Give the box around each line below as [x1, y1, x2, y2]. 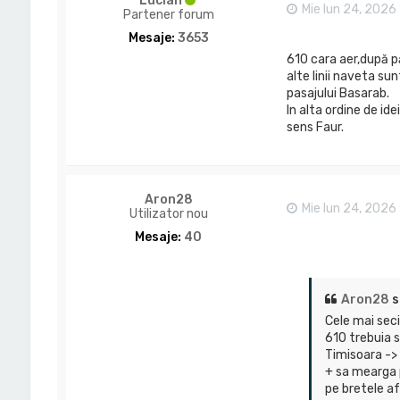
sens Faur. [286, 120, 344, 136]
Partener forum [122, 6, 214, 22]
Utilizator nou [129, 206, 208, 222]
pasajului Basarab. [286, 86, 389, 102]
